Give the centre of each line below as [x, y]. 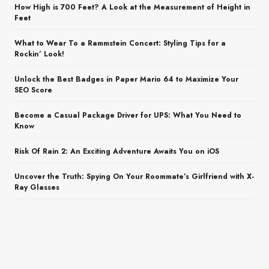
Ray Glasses [37, 188]
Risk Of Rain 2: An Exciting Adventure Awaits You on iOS [117, 152]
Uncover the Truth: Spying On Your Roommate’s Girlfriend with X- [134, 177]
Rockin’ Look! [39, 54]
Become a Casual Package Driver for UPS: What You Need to [128, 116]
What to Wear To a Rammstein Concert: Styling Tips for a [120, 44]
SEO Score [33, 90]
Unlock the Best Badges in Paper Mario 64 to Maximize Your [126, 80]
